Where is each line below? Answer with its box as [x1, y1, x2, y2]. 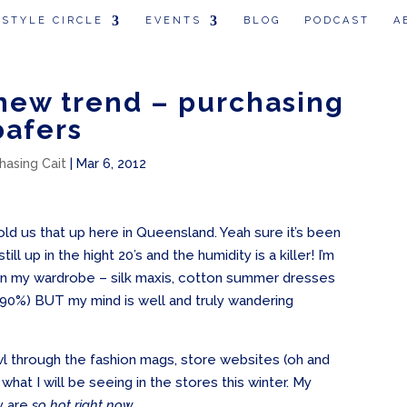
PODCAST [304, 15, 370, 27]
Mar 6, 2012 [75, 156, 146, 172]
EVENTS [145, 15, 202, 27]
